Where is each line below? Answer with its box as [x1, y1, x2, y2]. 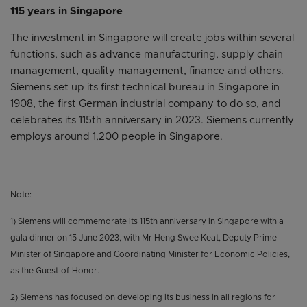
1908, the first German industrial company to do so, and [10, 99, 281, 110]
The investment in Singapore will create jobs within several [10, 33, 294, 44]
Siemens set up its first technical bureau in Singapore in [10, 82, 280, 93]
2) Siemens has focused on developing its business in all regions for [10, 293, 275, 302]
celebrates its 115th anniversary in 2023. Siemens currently [10, 115, 294, 126]
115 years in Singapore [10, 6, 123, 17]
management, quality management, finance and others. [10, 66, 284, 77]
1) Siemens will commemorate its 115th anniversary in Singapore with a [10, 217, 284, 226]
